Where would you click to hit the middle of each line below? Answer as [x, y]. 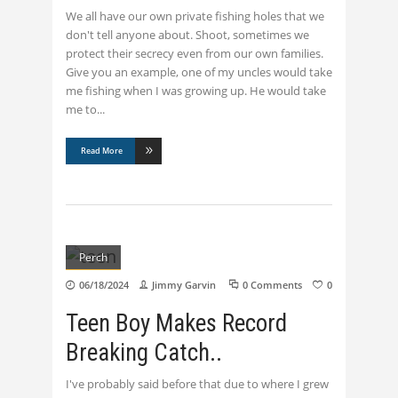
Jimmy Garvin [184, 285]
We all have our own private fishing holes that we [195, 16]
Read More [102, 151]
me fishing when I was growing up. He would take [196, 91]
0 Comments [272, 285]
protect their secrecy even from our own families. [195, 54]
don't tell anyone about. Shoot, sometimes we [187, 35]
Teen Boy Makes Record [176, 324]
